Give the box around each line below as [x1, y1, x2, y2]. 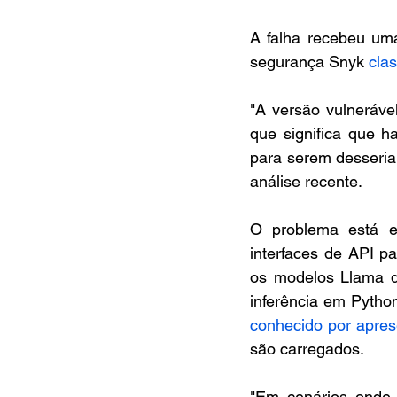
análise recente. [250, 172, 362, 191]
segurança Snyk [250, 52, 369, 72]
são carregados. [250, 339, 364, 359]
